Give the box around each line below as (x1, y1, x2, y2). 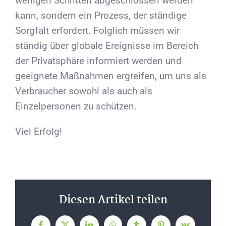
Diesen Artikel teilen (59, 191, 167, 209)
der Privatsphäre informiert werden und (15, 55, 182, 67)
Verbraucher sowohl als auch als (15, 85, 152, 97)
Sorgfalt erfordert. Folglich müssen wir (15, 25, 180, 37)
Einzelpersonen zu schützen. (15, 100, 137, 112)
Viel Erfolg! (15, 126, 62, 138)
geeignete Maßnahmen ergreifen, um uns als (15, 70, 206, 82)
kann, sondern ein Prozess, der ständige (15, 10, 187, 22)
